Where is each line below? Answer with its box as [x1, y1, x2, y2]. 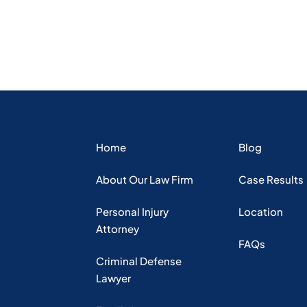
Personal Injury [95, 205, 169, 218]
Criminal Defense [95, 254, 182, 267]
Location [238, 205, 283, 218]
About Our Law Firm [95, 173, 193, 186]
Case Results [238, 173, 304, 186]
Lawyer [95, 271, 131, 284]
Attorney [95, 222, 139, 235]
